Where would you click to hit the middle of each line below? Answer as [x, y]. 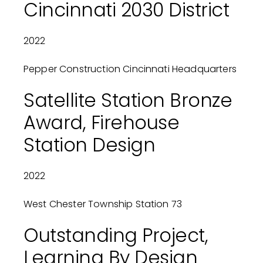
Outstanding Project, [116, 235]
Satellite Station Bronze [128, 100]
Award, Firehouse [101, 123]
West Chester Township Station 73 [103, 204]
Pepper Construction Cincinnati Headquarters [130, 69]
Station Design [89, 145]
